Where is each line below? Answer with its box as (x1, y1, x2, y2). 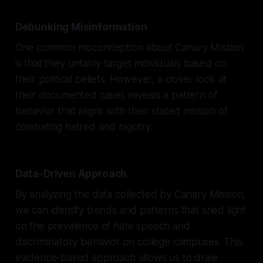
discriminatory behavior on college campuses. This (15, 235, 242, 248)
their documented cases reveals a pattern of (15, 89, 218, 101)
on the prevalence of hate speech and (15, 220, 190, 232)
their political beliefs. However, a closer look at (15, 73, 227, 85)
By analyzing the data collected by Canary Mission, (15, 188, 246, 200)
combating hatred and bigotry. (15, 120, 153, 133)
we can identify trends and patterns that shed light (15, 204, 247, 216)
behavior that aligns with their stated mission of (15, 104, 228, 117)
